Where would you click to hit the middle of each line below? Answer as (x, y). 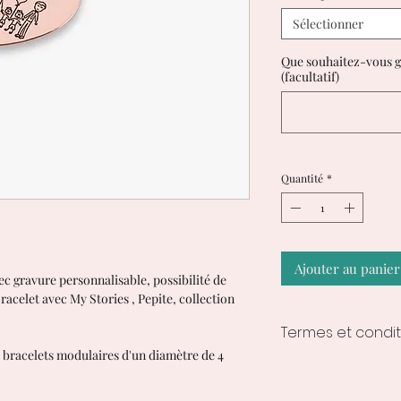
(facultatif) (310, 77)
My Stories (99, 299)
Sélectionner (328, 24)
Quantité (302, 179)
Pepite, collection (186, 299)
